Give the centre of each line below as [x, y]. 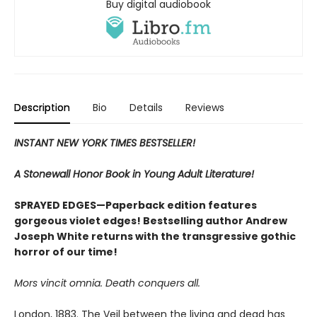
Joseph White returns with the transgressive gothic [155, 237]
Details [146, 108]
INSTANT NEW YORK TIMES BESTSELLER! [105, 143]
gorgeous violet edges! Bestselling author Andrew [151, 221]
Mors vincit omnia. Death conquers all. [107, 283]
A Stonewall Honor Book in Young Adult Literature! [134, 174]
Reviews [205, 108]
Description [42, 108]
